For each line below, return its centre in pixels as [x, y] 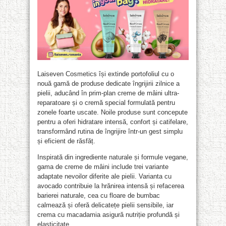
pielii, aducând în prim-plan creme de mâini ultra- [108, 93]
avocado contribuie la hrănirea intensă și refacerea [111, 186]
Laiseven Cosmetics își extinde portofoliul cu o [106, 74]
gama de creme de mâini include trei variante [103, 166]
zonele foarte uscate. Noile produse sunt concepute [112, 112]
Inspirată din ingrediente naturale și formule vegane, [113, 157]
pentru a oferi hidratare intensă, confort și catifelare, [113, 122]
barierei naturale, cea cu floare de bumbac [99, 195]
